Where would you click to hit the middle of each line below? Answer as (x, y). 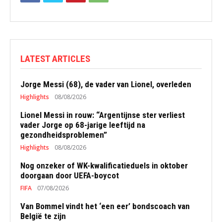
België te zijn (43, 216)
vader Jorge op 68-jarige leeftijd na (83, 125)
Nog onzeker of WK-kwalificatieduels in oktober (104, 166)
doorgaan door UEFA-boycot (70, 175)
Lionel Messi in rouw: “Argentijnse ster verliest (103, 115)
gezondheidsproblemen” (64, 135)
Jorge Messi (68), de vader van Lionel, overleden (106, 84)
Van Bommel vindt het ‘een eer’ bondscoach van (105, 206)
